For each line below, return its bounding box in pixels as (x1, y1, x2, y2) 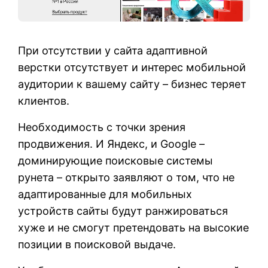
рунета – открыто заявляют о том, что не (18, 170, 234, 184)
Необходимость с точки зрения (18, 120, 185, 133)
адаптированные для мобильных (18, 187, 192, 200)
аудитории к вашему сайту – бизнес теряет (18, 77, 246, 90)
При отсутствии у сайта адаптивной (18, 44, 208, 57)
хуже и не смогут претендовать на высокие (18, 221, 249, 234)
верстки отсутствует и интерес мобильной (18, 60, 246, 74)
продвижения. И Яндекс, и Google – (18, 137, 205, 150)
